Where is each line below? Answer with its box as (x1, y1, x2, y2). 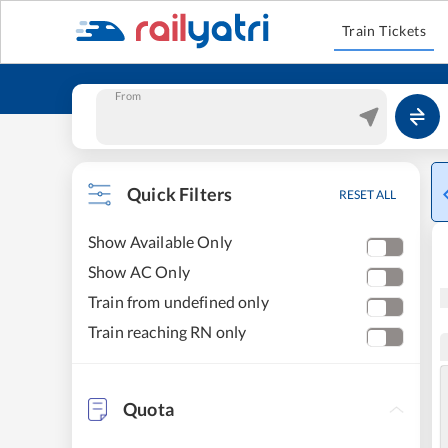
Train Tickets (341, 22, 427, 39)
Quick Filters (127, 183, 233, 205)
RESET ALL (339, 187, 396, 202)
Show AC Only (88, 262, 190, 281)
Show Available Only (88, 232, 232, 251)
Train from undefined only (88, 292, 269, 311)
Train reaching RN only (88, 322, 247, 341)
